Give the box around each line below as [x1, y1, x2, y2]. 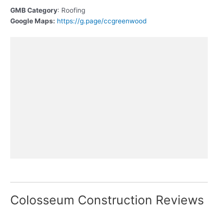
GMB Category [10, 6, 58, 14]
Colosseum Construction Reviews [10, 193, 204, 208]
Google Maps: [10, 17, 55, 25]
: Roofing [57, 6, 86, 14]
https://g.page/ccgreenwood [57, 17, 147, 25]
